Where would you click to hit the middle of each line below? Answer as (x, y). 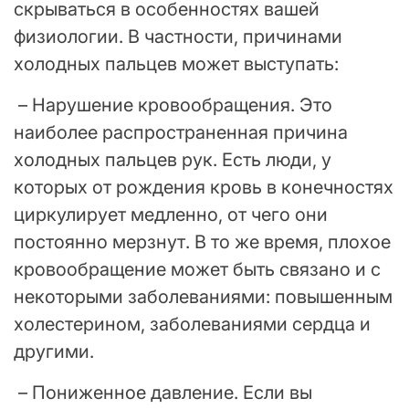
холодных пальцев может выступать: (176, 63)
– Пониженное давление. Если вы (163, 392)
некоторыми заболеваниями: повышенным (203, 296)
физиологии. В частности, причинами (178, 36)
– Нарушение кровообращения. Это (173, 105)
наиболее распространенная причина (181, 132)
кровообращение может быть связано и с (197, 269)
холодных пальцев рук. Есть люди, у (173, 159)
